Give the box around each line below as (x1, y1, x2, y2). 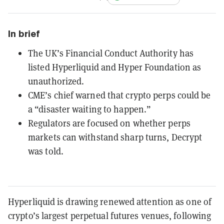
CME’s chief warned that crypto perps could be (28, 88, 211, 101)
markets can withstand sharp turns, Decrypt (28, 130, 202, 143)
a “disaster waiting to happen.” (28, 102, 151, 115)
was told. (28, 144, 63, 157)
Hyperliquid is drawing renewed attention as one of (8, 195, 212, 207)
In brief (8, 28, 40, 39)
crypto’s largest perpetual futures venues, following (8, 209, 211, 221)
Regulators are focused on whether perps (28, 116, 190, 129)
